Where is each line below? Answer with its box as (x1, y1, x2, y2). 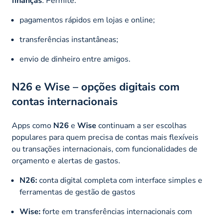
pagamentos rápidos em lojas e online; (20, 15, 155, 26)
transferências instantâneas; (20, 34, 118, 45)
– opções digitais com (70, 80, 179, 95)
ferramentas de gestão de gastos (20, 187, 135, 198)
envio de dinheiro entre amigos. (20, 54, 131, 65)
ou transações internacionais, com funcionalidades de (12, 144, 197, 155)
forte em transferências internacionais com (41, 206, 192, 218)
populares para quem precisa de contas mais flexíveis (12, 132, 198, 143)
